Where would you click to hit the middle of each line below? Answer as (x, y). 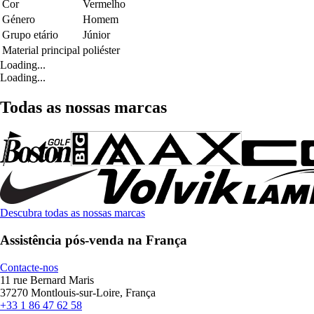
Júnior (96, 35)
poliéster (101, 50)
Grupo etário (30, 35)
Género (19, 20)
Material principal (41, 50)
